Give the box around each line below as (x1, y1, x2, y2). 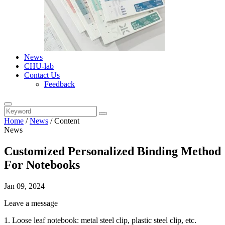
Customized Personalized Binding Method (4, 144, 221, 158)
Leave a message (4, 198, 58, 207)
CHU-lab (24, 62, 54, 70)
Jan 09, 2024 (4, 181, 45, 190)
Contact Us (24, 71, 60, 79)
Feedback (44, 80, 75, 88)
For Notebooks (4, 158, 80, 171)
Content (54, 117, 79, 125)
